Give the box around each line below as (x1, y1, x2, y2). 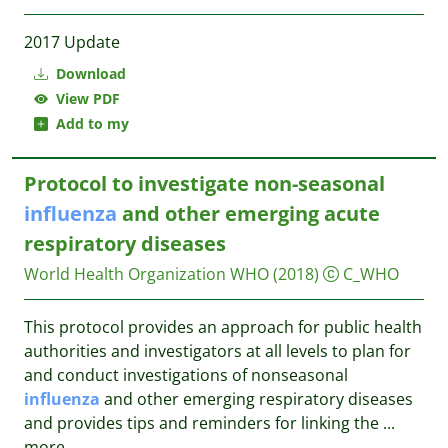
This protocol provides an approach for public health (24, 316, 422, 338)
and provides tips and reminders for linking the (24, 412, 383, 434)
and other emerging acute (117, 200, 380, 227)
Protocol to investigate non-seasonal (24, 170, 385, 197)
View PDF (48, 89, 120, 108)
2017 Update (24, 31, 120, 53)
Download (52, 64, 126, 83)
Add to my (48, 114, 129, 133)
